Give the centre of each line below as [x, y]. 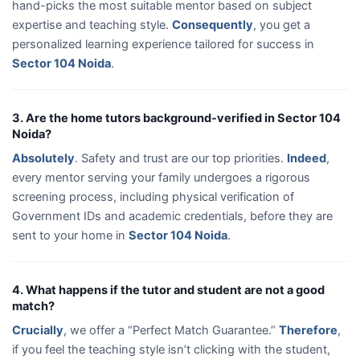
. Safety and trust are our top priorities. [181, 158]
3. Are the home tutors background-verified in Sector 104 [176, 118]
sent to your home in [70, 235]
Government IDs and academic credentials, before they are [172, 216]
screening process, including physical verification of [153, 196]
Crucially [38, 330]
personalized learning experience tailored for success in [163, 44]
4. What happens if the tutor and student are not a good [168, 290]
